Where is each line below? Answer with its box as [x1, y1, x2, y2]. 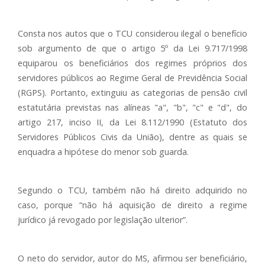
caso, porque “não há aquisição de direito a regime [18, 199, 247, 211]
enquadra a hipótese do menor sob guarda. [18, 146, 189, 157]
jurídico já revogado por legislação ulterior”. [18, 214, 188, 225]
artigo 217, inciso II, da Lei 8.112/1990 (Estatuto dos [18, 117, 247, 128]
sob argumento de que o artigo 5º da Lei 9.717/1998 [18, 43, 247, 54]
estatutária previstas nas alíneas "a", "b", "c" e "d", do [18, 102, 247, 113]
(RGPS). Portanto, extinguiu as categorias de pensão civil [18, 87, 247, 98]
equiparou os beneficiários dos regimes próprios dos [18, 57, 247, 69]
